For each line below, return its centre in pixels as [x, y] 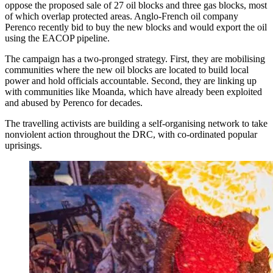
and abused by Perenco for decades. [74, 103]
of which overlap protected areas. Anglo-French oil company [122, 16]
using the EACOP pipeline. [57, 38]
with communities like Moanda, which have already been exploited [133, 92]
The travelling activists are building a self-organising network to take [136, 124]
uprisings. [23, 146]
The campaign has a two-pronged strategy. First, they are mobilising [135, 59]
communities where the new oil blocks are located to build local [127, 70]
